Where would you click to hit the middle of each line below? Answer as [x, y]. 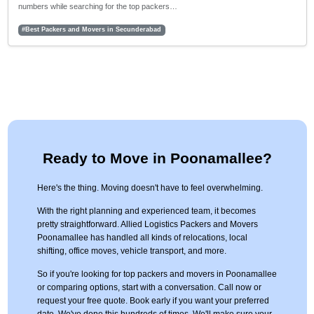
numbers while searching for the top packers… [97, 7]
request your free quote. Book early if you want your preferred [153, 301]
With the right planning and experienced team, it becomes [146, 211]
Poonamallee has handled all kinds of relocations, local [142, 238]
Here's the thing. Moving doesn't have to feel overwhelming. [150, 188]
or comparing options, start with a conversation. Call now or [149, 288]
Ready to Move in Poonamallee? [157, 158]
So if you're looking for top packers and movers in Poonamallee [157, 274]
